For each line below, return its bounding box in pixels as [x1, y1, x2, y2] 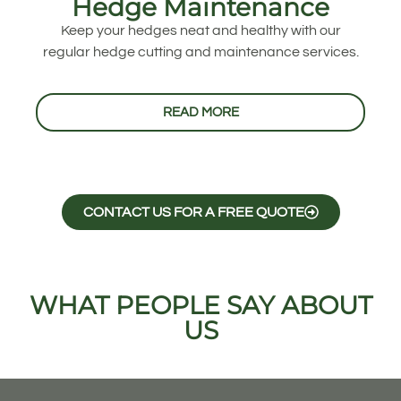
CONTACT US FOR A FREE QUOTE [82, 205, 304, 220]
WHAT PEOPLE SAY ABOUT [29, 290, 372, 321]
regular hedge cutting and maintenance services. [42, 45, 359, 60]
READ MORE [162, 106, 239, 120]
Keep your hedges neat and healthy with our [60, 23, 341, 38]
